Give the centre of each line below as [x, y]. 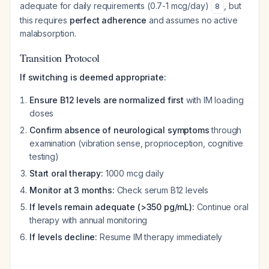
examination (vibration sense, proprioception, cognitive [137, 143]
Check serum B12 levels [162, 190]
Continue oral [221, 207]
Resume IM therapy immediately [160, 237]
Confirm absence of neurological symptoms [119, 130]
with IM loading [213, 100]
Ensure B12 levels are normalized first [107, 100]
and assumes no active [192, 20]
